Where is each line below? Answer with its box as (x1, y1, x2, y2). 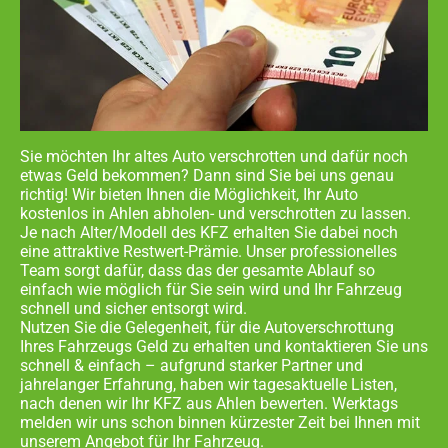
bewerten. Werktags (260, 393, 398, 413)
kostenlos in (20, 203, 109, 223)
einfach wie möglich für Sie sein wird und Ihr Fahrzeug (20, 279, 402, 299)
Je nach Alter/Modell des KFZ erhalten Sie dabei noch (20, 222, 398, 242)
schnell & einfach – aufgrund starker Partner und (20, 355, 363, 375)
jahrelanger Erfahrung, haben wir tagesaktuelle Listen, (20, 374, 397, 394)
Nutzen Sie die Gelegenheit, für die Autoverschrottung (20, 317, 394, 337)
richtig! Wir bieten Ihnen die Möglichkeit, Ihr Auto (20, 184, 358, 204)
